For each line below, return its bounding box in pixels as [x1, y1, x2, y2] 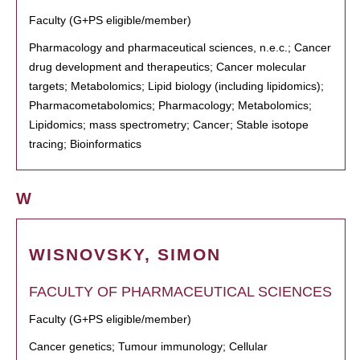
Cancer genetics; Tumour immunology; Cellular [29, 340, 268, 353]
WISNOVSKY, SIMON [29, 245, 221, 264]
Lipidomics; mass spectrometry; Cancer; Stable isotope [29, 118, 309, 131]
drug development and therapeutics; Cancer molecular [29, 60, 306, 73]
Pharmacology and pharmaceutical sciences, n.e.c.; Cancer [29, 41, 331, 54]
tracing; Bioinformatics [29, 137, 141, 150]
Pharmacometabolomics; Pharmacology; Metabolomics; [29, 99, 312, 112]
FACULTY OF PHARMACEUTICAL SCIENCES [29, 284, 332, 300]
